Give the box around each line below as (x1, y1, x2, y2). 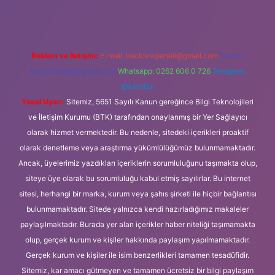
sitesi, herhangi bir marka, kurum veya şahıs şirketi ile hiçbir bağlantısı (18, 189, 257, 198)
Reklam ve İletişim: (31, 51, 98, 60)
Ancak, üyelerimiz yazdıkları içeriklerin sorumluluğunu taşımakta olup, (18, 158, 257, 168)
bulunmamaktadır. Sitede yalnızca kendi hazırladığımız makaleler (26, 204, 249, 214)
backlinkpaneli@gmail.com (125, 51, 218, 60)
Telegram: (212, 66, 246, 76)
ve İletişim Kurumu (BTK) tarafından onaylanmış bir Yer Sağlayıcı (28, 112, 247, 122)
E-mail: (99, 51, 126, 60)
